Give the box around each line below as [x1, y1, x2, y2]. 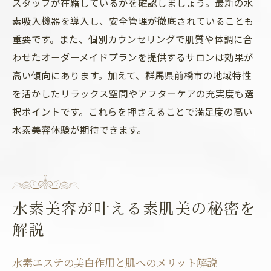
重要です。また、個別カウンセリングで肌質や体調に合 [12, 32, 253, 45]
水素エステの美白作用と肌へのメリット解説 [12, 255, 217, 269]
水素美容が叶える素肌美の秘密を [12, 198, 257, 218]
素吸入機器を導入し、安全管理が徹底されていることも [12, 14, 254, 27]
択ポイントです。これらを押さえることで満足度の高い [12, 105, 253, 118]
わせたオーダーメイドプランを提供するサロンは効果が [12, 50, 253, 64]
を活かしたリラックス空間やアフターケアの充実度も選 [12, 87, 254, 100]
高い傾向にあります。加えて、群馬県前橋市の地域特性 [12, 68, 252, 82]
